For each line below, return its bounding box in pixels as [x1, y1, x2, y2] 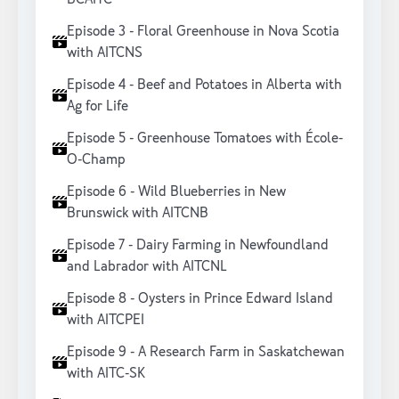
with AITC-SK [67, 363, 145, 383]
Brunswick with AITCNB [67, 203, 208, 223]
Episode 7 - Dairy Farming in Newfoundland [67, 235, 329, 255]
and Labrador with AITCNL [67, 256, 227, 276]
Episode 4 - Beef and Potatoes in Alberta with [67, 75, 342, 94]
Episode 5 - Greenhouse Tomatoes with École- [67, 128, 343, 148]
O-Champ [67, 150, 126, 169]
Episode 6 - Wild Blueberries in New [67, 182, 286, 201]
